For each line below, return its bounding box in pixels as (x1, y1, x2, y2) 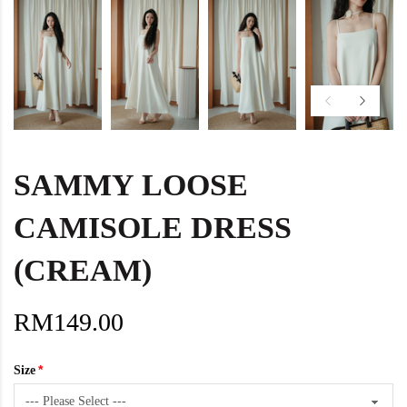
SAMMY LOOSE (14, 167, 248, 202)
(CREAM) (14, 253, 152, 287)
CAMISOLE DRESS (14, 210, 292, 244)
